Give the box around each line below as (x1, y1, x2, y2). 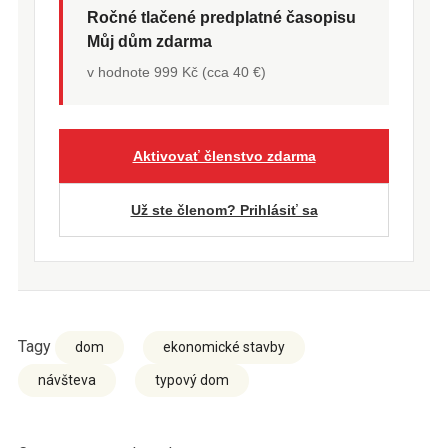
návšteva (37, 372, 96, 389)
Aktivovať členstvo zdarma (132, 148, 316, 165)
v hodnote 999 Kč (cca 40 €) (86, 64, 266, 81)
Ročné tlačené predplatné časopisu (86, 9, 356, 27)
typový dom (154, 372, 229, 389)
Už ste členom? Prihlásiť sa (130, 202, 318, 219)
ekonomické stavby (162, 339, 285, 356)
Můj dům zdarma (86, 33, 212, 51)
